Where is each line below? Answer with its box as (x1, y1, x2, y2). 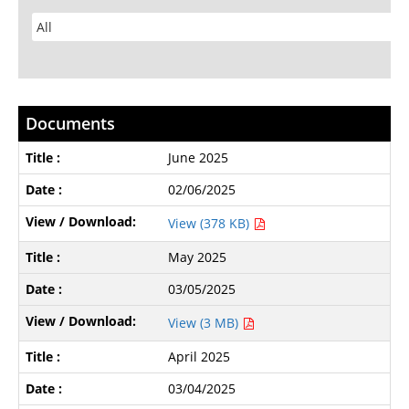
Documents (25, 111, 115, 134)
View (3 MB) (168, 313, 243, 331)
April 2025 (168, 347, 231, 365)
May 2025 (168, 247, 227, 266)
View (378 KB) (168, 214, 254, 232)
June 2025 (168, 148, 229, 166)
